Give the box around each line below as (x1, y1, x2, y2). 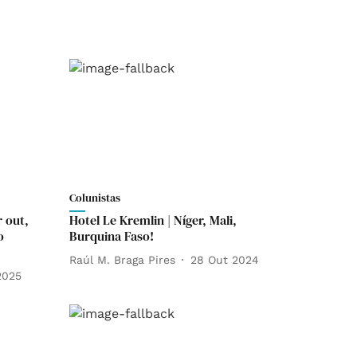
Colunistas (69, 190, 120, 206)
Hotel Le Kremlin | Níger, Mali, (69, 211, 237, 229)
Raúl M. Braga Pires (69, 253, 175, 266)
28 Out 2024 (190, 253, 259, 266)
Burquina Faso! (69, 227, 154, 245)
